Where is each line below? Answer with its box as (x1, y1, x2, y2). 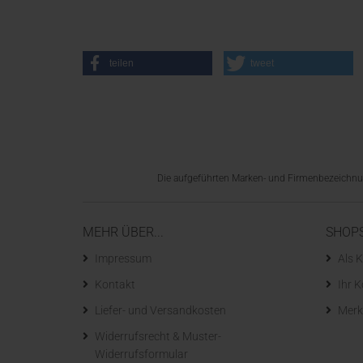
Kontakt (95, 278, 135, 291)
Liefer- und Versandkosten (95, 304, 226, 317)
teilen (109, 58, 134, 69)
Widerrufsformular (95, 348, 188, 361)
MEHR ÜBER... (83, 224, 164, 240)
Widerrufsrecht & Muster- (95, 330, 221, 343)
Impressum (95, 252, 152, 265)
